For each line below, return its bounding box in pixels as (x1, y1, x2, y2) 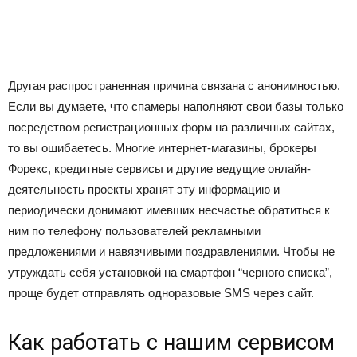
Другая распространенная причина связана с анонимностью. (8, 79, 340, 92)
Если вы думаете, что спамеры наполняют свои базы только (8, 100, 343, 113)
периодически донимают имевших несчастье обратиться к (8, 203, 330, 217)
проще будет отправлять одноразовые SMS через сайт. (8, 286, 314, 300)
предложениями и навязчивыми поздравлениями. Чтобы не (8, 245, 335, 258)
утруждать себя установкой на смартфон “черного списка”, (8, 265, 332, 279)
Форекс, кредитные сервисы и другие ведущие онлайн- (8, 162, 311, 175)
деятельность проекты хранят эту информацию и (8, 182, 280, 196)
